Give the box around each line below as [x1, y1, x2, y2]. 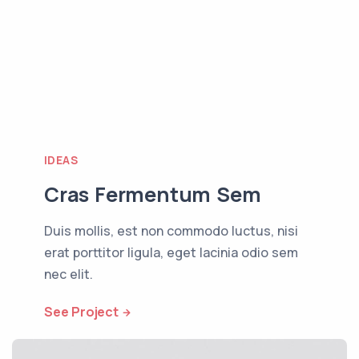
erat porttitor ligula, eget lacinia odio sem [44, 243, 298, 261]
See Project [44, 302, 119, 321]
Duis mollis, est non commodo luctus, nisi [44, 221, 298, 240]
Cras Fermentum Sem [44, 179, 261, 208]
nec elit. [44, 264, 93, 283]
